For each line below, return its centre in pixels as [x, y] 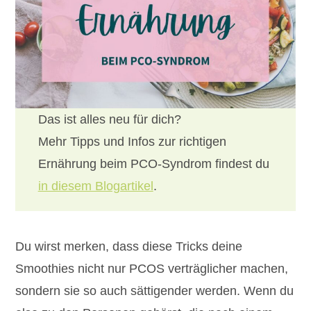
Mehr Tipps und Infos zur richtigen [132, 142]
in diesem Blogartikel [95, 186]
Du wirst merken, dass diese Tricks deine [129, 247]
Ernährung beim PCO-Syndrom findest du [153, 164]
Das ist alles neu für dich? [109, 120]
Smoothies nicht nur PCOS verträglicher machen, [152, 269]
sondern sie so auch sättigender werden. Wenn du [155, 291]
